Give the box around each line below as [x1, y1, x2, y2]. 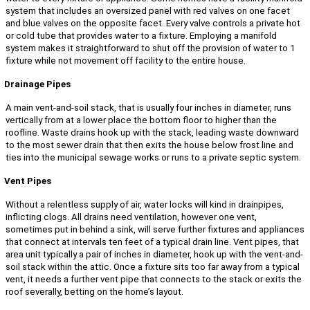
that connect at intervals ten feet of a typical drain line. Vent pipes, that [6, 236, 299, 247]
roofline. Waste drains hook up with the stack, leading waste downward [6, 127, 299, 138]
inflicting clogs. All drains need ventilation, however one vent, [6, 211, 257, 222]
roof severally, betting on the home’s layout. [6, 286, 183, 297]
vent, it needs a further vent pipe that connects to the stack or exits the [6, 273, 302, 284]
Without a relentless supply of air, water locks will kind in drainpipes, [6, 199, 284, 210]
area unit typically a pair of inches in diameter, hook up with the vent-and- [6, 248, 303, 259]
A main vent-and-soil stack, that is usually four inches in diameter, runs [6, 102, 291, 113]
